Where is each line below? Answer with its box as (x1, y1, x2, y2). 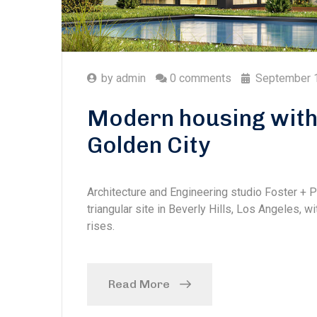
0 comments (170, 71, 231, 86)
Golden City (87, 132, 210, 159)
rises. (87, 219, 115, 234)
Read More (108, 277, 170, 292)
